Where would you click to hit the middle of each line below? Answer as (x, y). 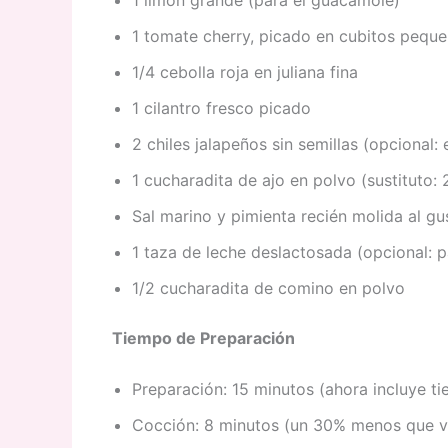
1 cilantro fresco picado (221, 107)
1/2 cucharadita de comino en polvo (268, 287)
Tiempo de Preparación (203, 337)
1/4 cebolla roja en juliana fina (245, 71)
